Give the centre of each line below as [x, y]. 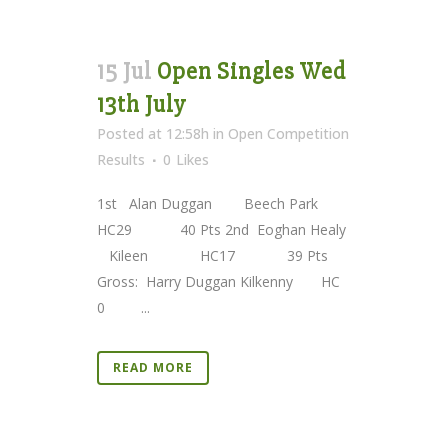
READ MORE [153, 367]
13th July [141, 104]
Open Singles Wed [251, 71]
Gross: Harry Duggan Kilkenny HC [218, 281]
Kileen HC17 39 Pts [212, 255]
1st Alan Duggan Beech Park [213, 203]
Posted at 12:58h [153, 133]
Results [121, 159]
